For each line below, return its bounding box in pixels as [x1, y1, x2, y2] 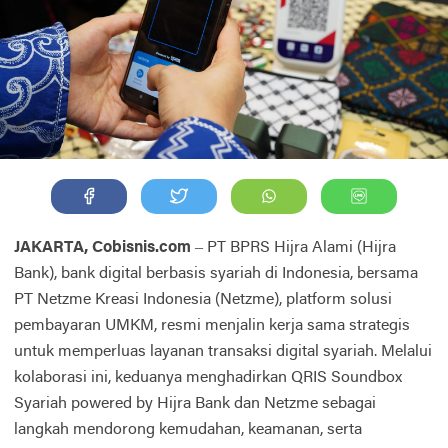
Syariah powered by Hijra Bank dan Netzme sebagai [14, 395, 376, 412]
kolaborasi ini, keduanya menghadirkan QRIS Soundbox [14, 369, 402, 386]
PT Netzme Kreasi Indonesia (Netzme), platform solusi [14, 291, 392, 308]
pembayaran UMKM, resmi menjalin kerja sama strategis [14, 317, 410, 334]
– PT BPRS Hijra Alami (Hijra [191, 239, 396, 256]
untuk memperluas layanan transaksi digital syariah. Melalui [14, 343, 432, 360]
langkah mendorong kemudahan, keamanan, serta [14, 421, 362, 438]
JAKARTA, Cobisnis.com [14, 239, 191, 256]
